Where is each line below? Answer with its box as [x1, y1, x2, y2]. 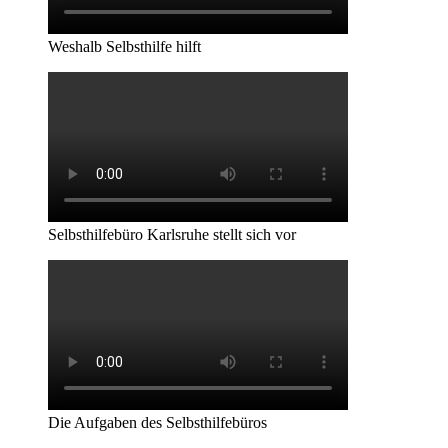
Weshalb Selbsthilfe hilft [48, 38, 201, 56]
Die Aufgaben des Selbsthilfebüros [48, 414, 267, 432]
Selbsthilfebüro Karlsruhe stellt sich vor [48, 226, 296, 244]
